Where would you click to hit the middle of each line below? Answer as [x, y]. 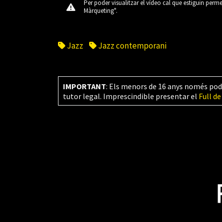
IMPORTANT [84, 86]
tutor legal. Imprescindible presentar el [131, 96]
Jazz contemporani [131, 46]
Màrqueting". [101, 10]
